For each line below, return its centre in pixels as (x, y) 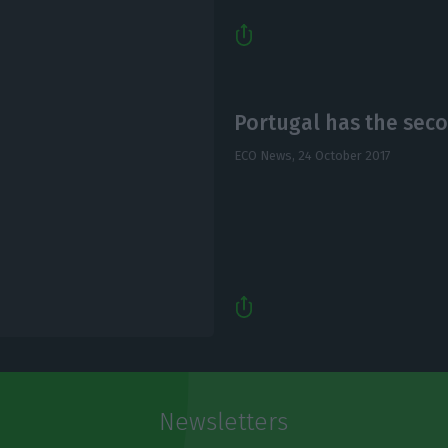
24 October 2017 (344, 155)
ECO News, (265, 155)
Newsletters (224, 422)
